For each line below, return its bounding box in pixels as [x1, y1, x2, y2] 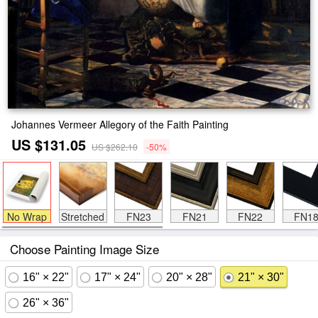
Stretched [61, 209, 104, 224]
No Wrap [6, 209, 47, 224]
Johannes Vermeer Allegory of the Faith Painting [11, 117, 229, 131]
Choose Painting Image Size [10, 240, 159, 258]
